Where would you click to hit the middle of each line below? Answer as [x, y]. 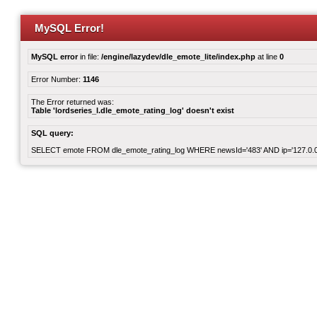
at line [267, 57]
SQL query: [52, 133]
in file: [90, 57]
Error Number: [57, 79]
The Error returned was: [73, 102]
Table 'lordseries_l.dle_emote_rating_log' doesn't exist [133, 110]
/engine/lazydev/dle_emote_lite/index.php [178, 57]
